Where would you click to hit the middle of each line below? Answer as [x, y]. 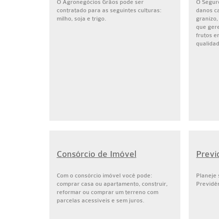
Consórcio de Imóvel [96, 154]
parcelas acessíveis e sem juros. [100, 200]
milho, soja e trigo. [81, 19]
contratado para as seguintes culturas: [109, 10]
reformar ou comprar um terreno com [107, 192]
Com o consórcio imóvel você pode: [104, 175]
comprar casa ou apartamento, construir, [112, 184]
